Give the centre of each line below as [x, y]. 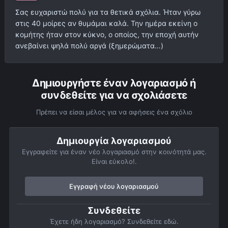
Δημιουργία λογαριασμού [114, 141]
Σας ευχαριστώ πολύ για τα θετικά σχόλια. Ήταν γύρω [108, 12]
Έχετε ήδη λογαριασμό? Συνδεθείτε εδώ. [114, 222]
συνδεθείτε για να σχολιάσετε [114, 95]
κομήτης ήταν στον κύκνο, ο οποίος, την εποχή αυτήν [107, 35]
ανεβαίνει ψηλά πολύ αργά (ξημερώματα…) [89, 46]
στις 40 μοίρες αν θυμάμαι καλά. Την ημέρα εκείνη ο [106, 23]
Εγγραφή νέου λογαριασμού [114, 187]
